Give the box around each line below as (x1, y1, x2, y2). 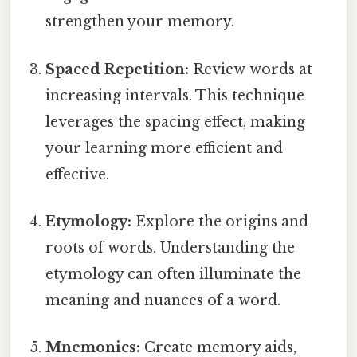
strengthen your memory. (45, 13, 235, 31)
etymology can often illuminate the (45, 265, 302, 283)
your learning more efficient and (45, 139, 284, 157)
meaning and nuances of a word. (45, 291, 281, 309)
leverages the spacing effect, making (45, 112, 306, 131)
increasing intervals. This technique (45, 86, 305, 104)
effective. (45, 165, 110, 183)
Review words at (189, 60, 313, 78)
